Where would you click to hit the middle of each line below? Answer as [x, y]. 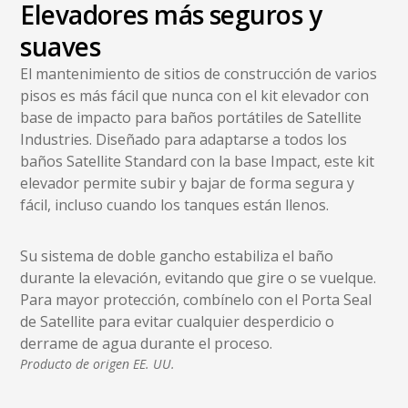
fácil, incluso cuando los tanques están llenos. [175, 204]
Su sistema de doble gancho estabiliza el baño [177, 255]
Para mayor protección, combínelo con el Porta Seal [196, 299]
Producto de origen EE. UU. [98, 363]
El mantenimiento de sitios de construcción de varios [199, 73]
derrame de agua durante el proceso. [147, 343]
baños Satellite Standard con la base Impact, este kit [198, 161]
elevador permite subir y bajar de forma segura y [188, 183]
